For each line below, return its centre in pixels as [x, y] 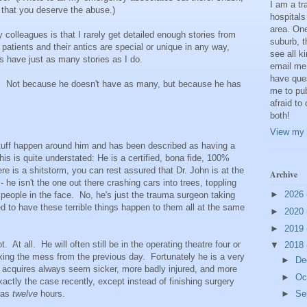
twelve [26, 293]
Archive [284, 174]
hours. [53, 293]
